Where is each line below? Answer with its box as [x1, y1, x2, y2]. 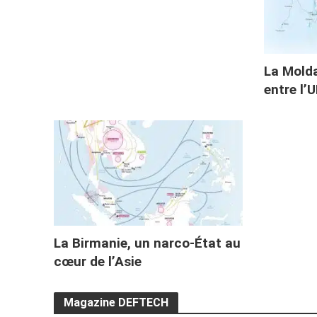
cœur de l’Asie [53, 253, 142, 270]
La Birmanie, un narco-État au [53, 235, 241, 252]
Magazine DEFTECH [63, 296, 168, 310]
